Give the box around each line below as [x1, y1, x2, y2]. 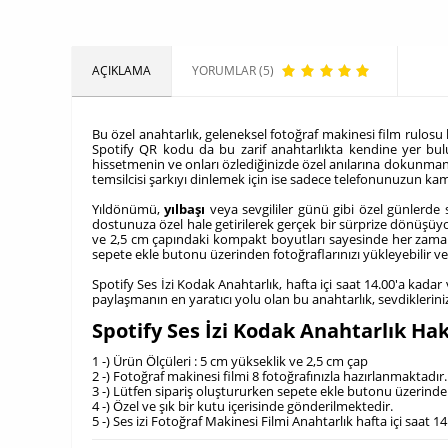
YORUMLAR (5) [192, 62, 274, 79]
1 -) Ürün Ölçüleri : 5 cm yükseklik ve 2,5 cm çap [92, 352, 368, 371]
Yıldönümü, [92, 200, 165, 218]
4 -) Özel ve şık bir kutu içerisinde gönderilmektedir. [92, 397, 393, 416]
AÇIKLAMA [92, 62, 151, 79]
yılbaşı [164, 200, 206, 218]
